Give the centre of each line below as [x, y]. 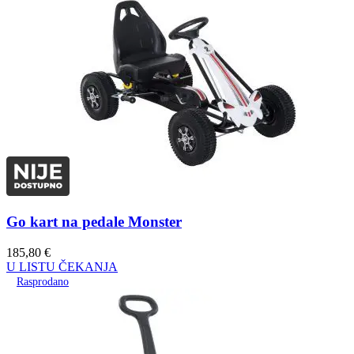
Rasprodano [43, 282]
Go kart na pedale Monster [94, 222]
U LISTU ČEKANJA [62, 267]
